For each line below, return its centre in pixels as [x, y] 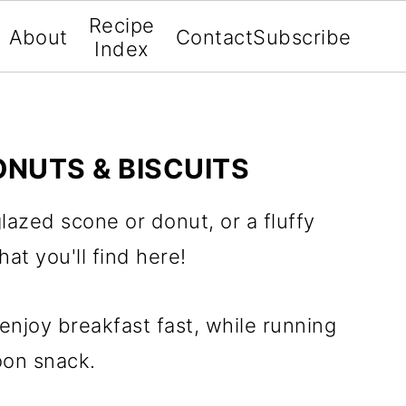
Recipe [121, 25]
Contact [214, 37]
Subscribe [302, 37]
